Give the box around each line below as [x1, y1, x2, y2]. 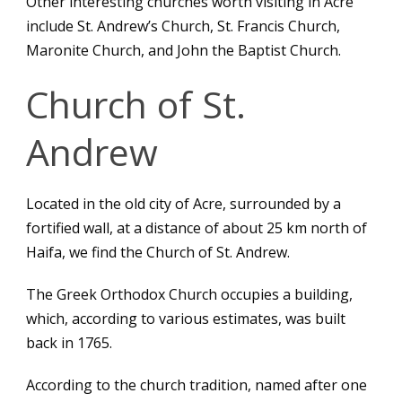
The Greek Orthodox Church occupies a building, [26, 284, 353, 304]
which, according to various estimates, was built [26, 309, 345, 328]
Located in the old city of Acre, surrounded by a [26, 194, 341, 214]
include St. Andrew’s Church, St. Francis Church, [26, 16, 340, 36]
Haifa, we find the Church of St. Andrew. [26, 242, 290, 262]
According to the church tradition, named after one [26, 375, 367, 395]
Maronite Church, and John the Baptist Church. [26, 40, 341, 60]
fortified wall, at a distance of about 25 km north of [26, 218, 367, 238]
